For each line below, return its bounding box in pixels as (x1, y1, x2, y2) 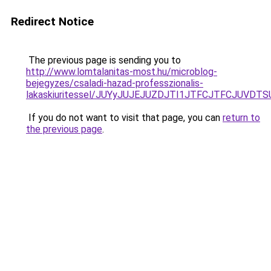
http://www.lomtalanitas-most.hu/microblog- (26, 66, 217, 77)
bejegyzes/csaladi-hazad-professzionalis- (26, 77, 203, 89)
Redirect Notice (11, 15, 94, 28)
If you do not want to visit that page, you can (26, 112, 223, 123)
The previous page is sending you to (26, 54, 181, 66)
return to (223, 112, 260, 123)
